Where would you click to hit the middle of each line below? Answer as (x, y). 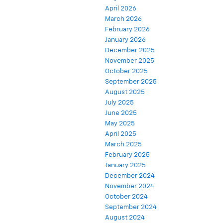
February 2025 (127, 155)
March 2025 (123, 144)
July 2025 (119, 103)
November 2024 (130, 186)
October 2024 (126, 197)
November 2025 (130, 61)
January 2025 (125, 165)
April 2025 (121, 134)
